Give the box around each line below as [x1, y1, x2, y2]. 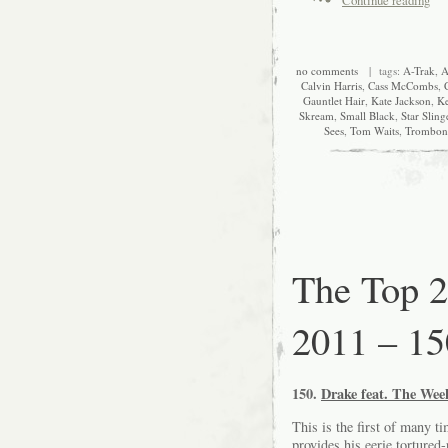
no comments [295, 62, 358, 78]
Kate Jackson [371, 92, 431, 108]
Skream [298, 107, 334, 123]
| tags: [357, 62, 403, 78]
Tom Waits [350, 122, 399, 138]
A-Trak [402, 62, 435, 78]
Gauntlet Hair [303, 92, 365, 108]
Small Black [339, 107, 395, 123]
